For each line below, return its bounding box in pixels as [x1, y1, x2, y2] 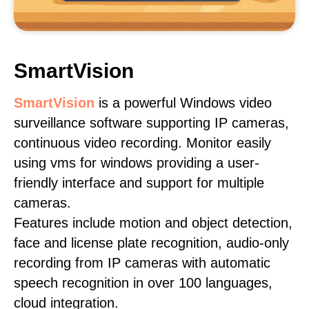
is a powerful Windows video [94, 95, 272, 110]
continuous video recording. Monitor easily [14, 135, 271, 150]
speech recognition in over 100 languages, [14, 275, 272, 290]
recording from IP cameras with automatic [14, 255, 270, 270]
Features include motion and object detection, [14, 215, 292, 230]
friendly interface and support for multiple [14, 175, 264, 190]
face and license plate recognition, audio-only [14, 235, 289, 250]
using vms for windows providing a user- [14, 155, 259, 170]
